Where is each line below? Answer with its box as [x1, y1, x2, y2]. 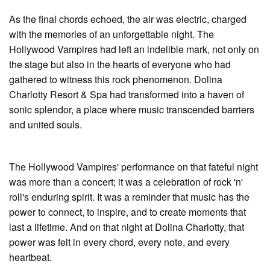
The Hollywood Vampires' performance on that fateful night [9, 159, 258, 174]
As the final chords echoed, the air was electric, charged [9, 11, 246, 26]
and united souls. [9, 117, 82, 131]
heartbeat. [9, 250, 52, 264]
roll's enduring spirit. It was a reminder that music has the [9, 189, 250, 204]
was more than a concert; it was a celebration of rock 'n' [9, 174, 243, 189]
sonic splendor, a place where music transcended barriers [9, 102, 254, 116]
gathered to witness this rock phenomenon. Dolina [9, 72, 222, 86]
